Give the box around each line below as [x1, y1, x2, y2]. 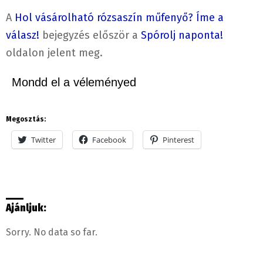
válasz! [6, 28, 39, 42]
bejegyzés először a [39, 28, 141, 42]
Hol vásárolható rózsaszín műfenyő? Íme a [15, 11, 224, 24]
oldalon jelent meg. [6, 46, 103, 59]
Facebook [92, 134, 126, 145]
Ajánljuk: [6, 201, 46, 214]
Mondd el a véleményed [12, 75, 136, 89]
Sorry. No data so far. [6, 226, 97, 238]
